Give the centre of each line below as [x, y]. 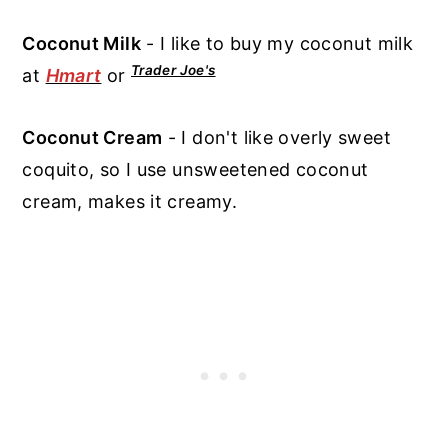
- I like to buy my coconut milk [277, 43]
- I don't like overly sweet [276, 137]
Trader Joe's [173, 70]
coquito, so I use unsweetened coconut [195, 169]
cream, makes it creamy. [130, 201]
